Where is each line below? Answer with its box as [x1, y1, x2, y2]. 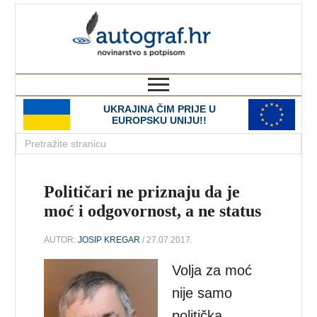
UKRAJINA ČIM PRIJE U [103, 103, 216, 115]
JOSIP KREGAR [78, 234, 141, 245]
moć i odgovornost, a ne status [44, 202, 262, 220]
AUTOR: [44, 234, 79, 245]
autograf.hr [180, 4, 301, 30]
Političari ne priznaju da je [44, 183, 241, 201]
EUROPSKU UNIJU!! [112, 115, 207, 126]
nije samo [172, 284, 233, 301]
